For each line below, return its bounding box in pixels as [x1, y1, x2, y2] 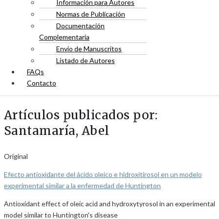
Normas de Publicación [56, 10, 125, 18]
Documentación [56, 22, 105, 30]
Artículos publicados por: [4, 108, 158, 123]
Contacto [27, 79, 56, 87]
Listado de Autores [56, 56, 115, 65]
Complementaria [39, 33, 89, 41]
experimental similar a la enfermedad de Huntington [4, 181, 161, 190]
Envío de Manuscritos [56, 44, 122, 53]
